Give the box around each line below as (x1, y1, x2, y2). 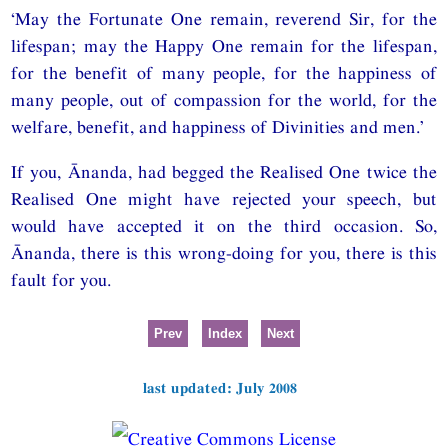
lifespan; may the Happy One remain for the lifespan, (11, 34, 437, 56)
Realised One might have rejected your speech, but (11, 187, 437, 209)
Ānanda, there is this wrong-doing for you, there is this (11, 241, 437, 263)
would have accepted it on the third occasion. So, (11, 214, 437, 236)
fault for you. (11, 268, 112, 290)
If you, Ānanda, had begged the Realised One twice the (11, 160, 437, 182)
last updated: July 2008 (143, 378, 298, 396)
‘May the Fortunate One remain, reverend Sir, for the (11, 7, 437, 29)
